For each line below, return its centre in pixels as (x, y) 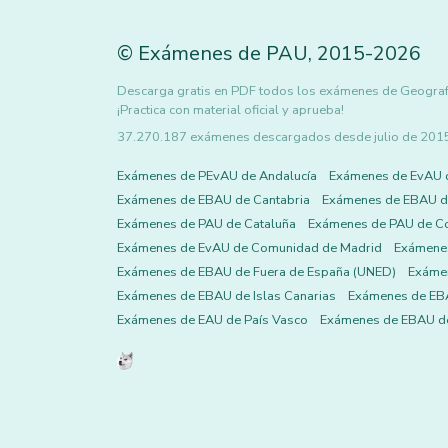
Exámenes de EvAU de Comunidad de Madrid (249, 248)
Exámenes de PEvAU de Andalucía (217, 176)
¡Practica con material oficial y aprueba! (230, 110)
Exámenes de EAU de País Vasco (212, 320)
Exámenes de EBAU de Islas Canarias (226, 296)
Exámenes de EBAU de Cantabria (213, 200)
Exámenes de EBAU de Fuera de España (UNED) (256, 272)
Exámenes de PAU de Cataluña (206, 224)
